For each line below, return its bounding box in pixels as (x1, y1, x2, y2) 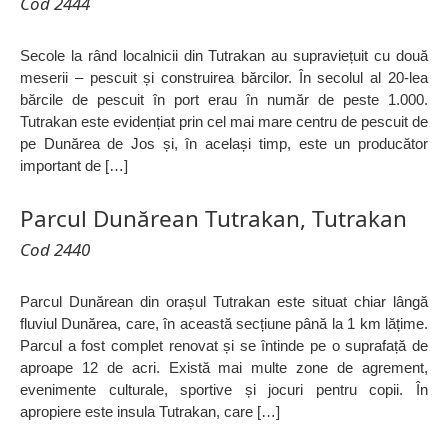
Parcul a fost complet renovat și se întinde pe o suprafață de (20, 337, 428, 355)
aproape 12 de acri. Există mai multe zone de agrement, (20, 359, 428, 377)
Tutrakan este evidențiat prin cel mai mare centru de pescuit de (20, 113, 428, 131)
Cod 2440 (20, 238, 90, 262)
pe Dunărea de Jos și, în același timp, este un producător (20, 135, 428, 153)
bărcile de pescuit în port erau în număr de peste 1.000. (20, 91, 428, 109)
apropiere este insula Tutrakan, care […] (20, 403, 280, 421)
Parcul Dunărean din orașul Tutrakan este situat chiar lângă (20, 293, 428, 311)
